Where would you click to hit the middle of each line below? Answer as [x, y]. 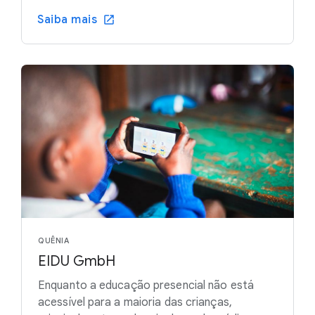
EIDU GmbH [77, 262]
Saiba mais [67, 20]
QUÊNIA [53, 241]
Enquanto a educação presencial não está [146, 286]
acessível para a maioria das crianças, [135, 303]
